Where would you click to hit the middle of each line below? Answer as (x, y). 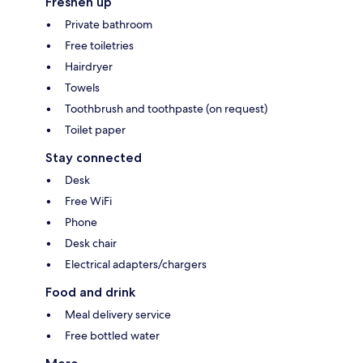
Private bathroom (109, 24)
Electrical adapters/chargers (136, 264)
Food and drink (90, 292)
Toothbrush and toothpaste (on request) (166, 108)
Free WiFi (88, 201)
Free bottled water (112, 335)
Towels (82, 87)
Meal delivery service (118, 314)
